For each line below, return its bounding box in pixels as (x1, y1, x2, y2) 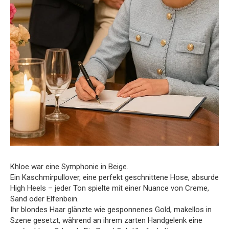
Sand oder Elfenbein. (10, 194, 79, 204)
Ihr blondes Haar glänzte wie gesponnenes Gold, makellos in (10, 205, 212, 215)
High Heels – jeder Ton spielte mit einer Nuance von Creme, (10, 184, 209, 193)
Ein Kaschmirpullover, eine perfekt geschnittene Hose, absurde (10, 173, 219, 182)
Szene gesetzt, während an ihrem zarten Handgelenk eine (10, 216, 202, 225)
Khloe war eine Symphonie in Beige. (10, 162, 128, 172)
